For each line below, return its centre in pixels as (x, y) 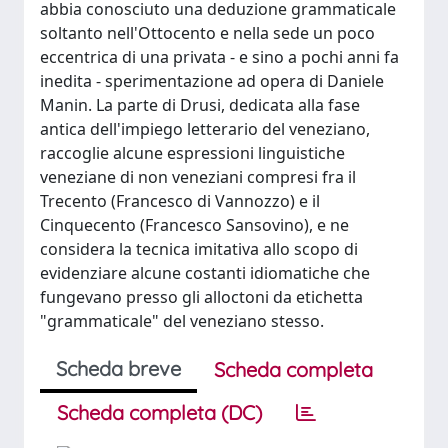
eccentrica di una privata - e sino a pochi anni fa (219, 57)
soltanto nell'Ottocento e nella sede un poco (207, 33)
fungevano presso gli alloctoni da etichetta (201, 297)
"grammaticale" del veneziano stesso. (182, 321)
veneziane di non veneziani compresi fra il (198, 177)
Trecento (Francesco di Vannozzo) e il (180, 201)
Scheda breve (118, 368)
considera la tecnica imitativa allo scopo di (199, 249)
